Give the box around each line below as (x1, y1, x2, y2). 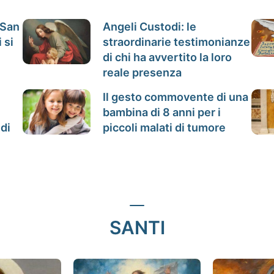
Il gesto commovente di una (103, 90, 249, 103)
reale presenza (103, 65, 182, 79)
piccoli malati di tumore (103, 120, 226, 134)
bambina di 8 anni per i (103, 105, 221, 119)
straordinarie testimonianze (103, 35, 251, 48)
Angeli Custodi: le (103, 20, 197, 33)
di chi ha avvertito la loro (103, 50, 232, 64)
